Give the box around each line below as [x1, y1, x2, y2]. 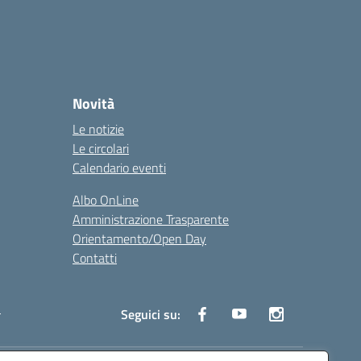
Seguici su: [121, 305, 180, 324]
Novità [73, 93, 114, 114]
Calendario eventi [73, 158, 166, 177]
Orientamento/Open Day [73, 229, 206, 248]
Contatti [73, 248, 117, 268]
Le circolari [73, 139, 129, 158]
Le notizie [73, 119, 124, 139]
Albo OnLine [73, 190, 139, 210]
